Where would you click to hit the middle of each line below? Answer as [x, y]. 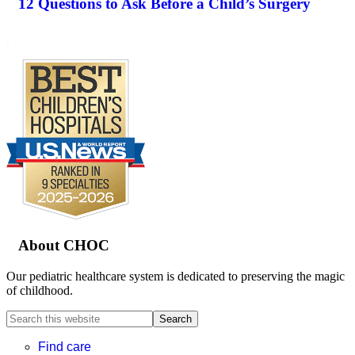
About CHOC [64, 246]
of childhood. [40, 291]
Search [23, 317]
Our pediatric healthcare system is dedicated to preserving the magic [176, 277]
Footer [69, 130]
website [25, 345]
